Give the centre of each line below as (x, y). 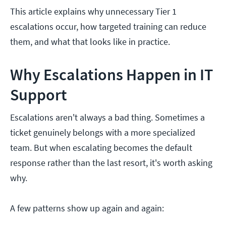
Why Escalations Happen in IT (111, 75)
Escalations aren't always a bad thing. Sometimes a (107, 118)
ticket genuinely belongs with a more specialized (103, 133)
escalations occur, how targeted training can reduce (108, 27)
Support (39, 95)
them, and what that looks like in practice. (91, 42)
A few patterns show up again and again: (87, 208)
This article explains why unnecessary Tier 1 (93, 12)
